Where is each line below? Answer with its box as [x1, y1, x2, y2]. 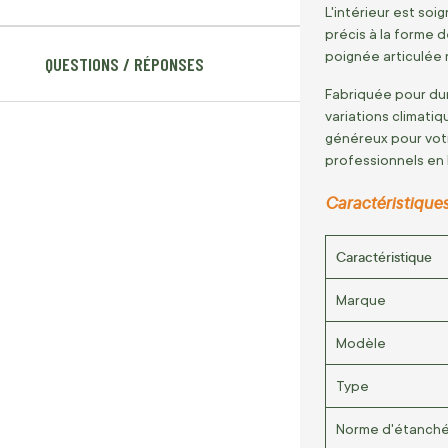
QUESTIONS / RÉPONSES [45, 53, 204, 76]
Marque [336, 291, 386, 308]
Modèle [336, 334, 386, 351]
